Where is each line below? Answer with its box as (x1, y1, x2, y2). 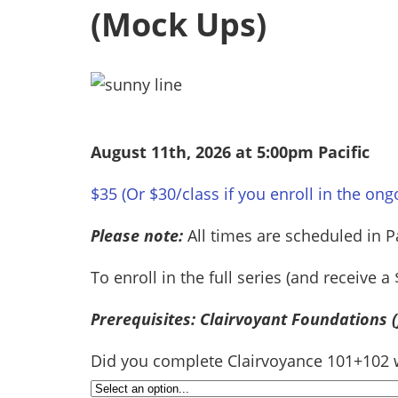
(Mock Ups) (91, 3, 267, 47)
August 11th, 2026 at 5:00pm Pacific (91, 141, 370, 163)
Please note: (91, 225, 187, 247)
